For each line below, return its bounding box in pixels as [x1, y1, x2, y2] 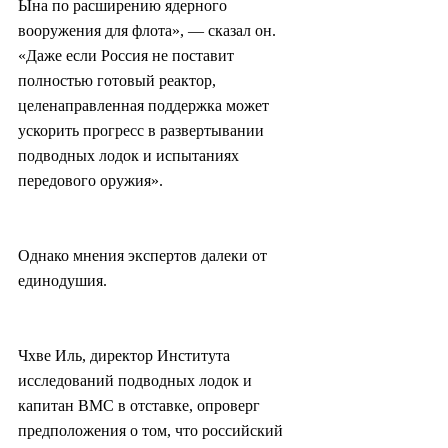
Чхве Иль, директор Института [18, 347, 234, 365]
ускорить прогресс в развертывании [18, 122, 268, 140]
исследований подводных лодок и [18, 372, 256, 390]
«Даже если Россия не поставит [18, 47, 238, 65]
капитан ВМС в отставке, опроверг [18, 397, 264, 415]
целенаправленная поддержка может [18, 97, 273, 115]
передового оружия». [18, 172, 163, 190]
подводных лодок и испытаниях [18, 147, 243, 165]
